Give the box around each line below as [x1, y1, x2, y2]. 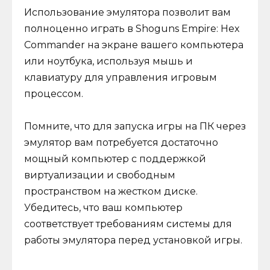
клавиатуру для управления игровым [24, 72, 217, 84]
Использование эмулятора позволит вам [24, 7, 231, 19]
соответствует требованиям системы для [24, 218, 232, 230]
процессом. [24, 88, 83, 100]
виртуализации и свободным [24, 169, 175, 181]
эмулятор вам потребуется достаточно [24, 137, 218, 149]
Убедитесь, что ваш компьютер [24, 202, 183, 214]
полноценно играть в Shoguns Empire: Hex [24, 23, 240, 35]
